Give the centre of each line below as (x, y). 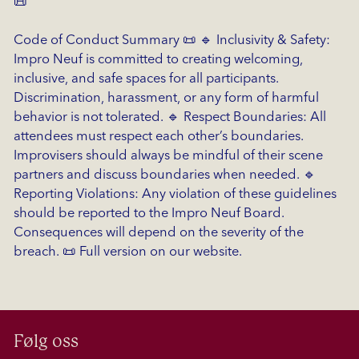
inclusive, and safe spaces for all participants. (146, 79)
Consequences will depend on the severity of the (158, 233)
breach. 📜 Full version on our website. (127, 252)
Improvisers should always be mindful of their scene (168, 156)
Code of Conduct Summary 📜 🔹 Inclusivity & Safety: (171, 41)
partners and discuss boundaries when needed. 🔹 (165, 175)
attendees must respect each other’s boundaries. (158, 137)
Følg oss (46, 341)
